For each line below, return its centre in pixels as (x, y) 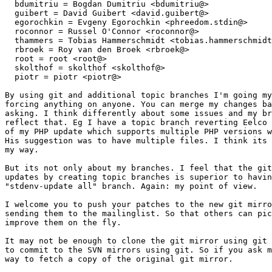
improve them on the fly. (63, 223)
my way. (22, 150)
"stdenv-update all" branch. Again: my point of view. (131, 186)
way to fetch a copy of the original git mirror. (119, 259)
